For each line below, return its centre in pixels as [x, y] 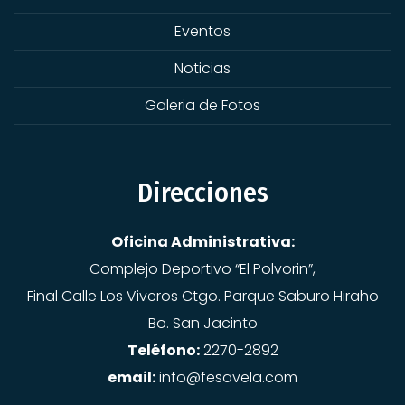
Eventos [202, 31]
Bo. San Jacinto [202, 323]
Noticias [202, 68]
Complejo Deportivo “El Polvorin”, [202, 268]
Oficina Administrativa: [202, 241]
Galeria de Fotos [202, 105]
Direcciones [202, 192]
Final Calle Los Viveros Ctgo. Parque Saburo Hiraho [202, 296]
